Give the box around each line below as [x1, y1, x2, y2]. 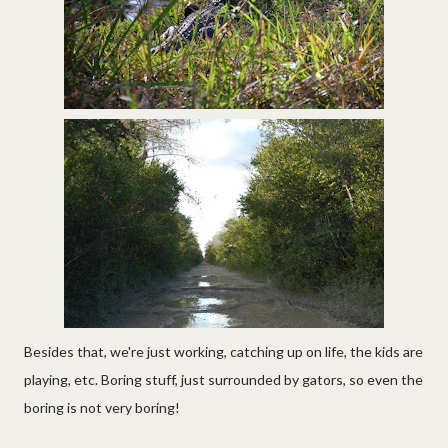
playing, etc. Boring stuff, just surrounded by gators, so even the [24, 370, 423, 388]
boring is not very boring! [24, 398, 180, 416]
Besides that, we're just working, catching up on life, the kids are [24, 342, 423, 360]
